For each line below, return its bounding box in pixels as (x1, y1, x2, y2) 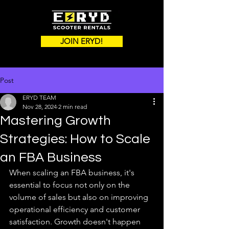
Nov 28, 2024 (22, 103, 57, 110)
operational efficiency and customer (9, 204, 142, 214)
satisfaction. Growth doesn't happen (9, 217, 143, 226)
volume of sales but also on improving (9, 192, 150, 202)
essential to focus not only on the (9, 180, 132, 190)
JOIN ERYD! (60, 36, 103, 46)
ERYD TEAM (22, 94, 56, 101)
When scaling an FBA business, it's (9, 168, 136, 177)
